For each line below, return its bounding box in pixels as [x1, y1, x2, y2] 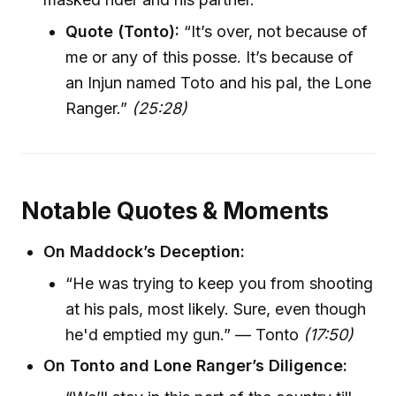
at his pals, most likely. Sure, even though [65, 299, 367, 318]
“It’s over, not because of [179, 21, 369, 41]
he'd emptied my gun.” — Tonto [65, 324, 304, 344]
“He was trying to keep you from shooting [65, 273, 374, 293]
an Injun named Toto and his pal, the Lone [65, 72, 372, 92]
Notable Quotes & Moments [21, 197, 329, 225]
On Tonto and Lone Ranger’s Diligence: [43, 356, 348, 376]
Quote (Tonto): [65, 21, 180, 41]
